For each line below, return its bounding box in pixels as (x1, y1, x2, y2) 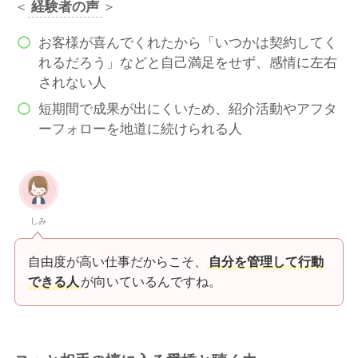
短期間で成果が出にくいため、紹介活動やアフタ (38, 101, 337, 117)
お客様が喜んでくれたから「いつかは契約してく (38, 34, 337, 50)
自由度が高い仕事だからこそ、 (28, 254, 208, 269)
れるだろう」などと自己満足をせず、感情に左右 (38, 54, 337, 70)
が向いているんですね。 (81, 274, 222, 289)
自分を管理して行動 (209, 254, 324, 269)
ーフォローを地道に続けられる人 (38, 121, 242, 137)
